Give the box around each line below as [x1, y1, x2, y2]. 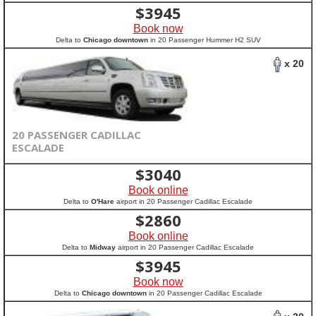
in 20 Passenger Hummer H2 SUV [147, 36, 261, 44]
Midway [90, 243, 116, 251]
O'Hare [91, 197, 114, 205]
